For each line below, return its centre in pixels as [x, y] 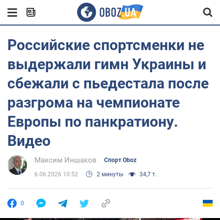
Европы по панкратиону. [93, 122]
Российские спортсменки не [106, 45]
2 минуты [110, 174]
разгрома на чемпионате [94, 102]
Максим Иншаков [66, 160]
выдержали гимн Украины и [107, 64]
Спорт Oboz [120, 160]
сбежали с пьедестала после [108, 83]
